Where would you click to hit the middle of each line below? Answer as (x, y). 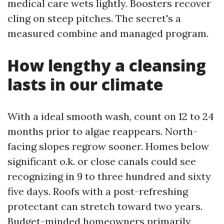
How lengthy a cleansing (107, 65)
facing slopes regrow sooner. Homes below (108, 146)
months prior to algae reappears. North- (102, 131)
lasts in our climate (85, 84)
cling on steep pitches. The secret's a (94, 18)
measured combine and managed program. (108, 33)
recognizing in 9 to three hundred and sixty (109, 176)
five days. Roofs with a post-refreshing (98, 191)
